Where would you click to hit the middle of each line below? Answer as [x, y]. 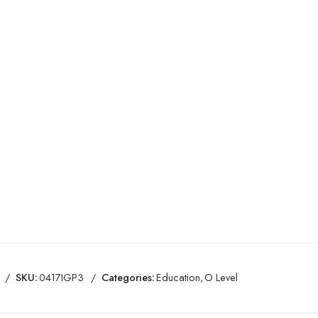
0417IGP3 [61, 278]
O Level [221, 278]
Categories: [128, 278]
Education [178, 278]
